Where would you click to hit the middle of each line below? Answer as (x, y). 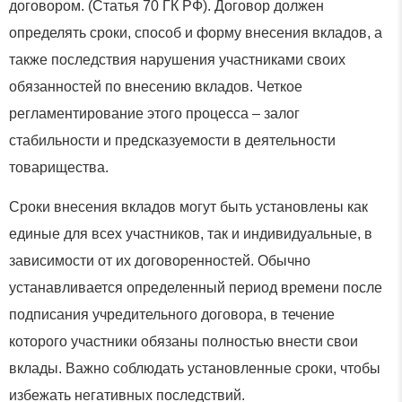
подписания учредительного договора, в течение (172, 314)
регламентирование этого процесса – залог (154, 113)
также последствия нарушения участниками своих (177, 59)
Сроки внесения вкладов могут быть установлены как (188, 206)
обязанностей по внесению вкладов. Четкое (156, 86)
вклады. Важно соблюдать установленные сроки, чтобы (195, 368)
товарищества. (59, 167)
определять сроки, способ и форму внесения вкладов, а (196, 32)
